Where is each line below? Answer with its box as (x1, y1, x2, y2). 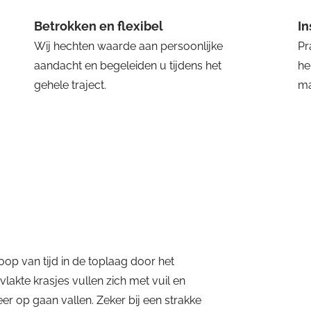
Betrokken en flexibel (34, 19, 163, 33)
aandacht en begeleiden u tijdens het (34, 59, 221, 72)
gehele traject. (34, 78, 106, 92)
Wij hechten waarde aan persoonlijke (34, 40, 223, 53)
